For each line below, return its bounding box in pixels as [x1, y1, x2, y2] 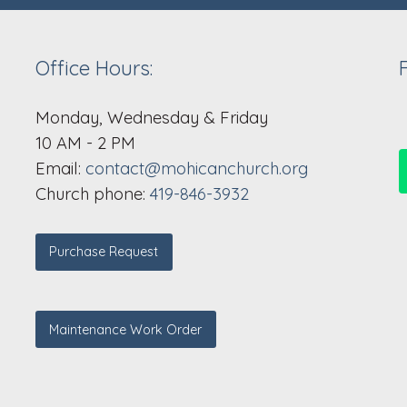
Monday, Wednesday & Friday [35, 107, 268, 129]
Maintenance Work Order [49, 321, 203, 338]
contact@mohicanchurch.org [85, 158, 308, 180]
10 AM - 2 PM [35, 133, 135, 154]
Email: [35, 158, 85, 180]
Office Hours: [35, 55, 158, 82]
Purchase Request [49, 243, 159, 261]
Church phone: [35, 184, 150, 205]
